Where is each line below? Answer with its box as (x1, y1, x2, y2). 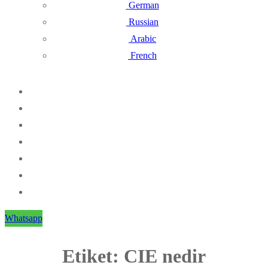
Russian (129, 17, 159, 27)
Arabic (130, 33, 156, 44)
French (130, 50, 157, 60)
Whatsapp (5, 213, 42, 223)
